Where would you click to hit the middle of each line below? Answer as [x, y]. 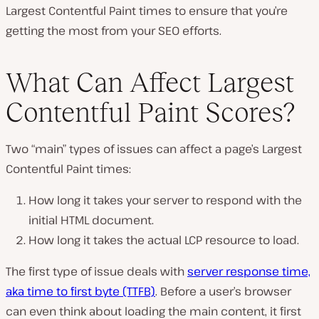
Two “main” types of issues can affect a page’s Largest [154, 149]
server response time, [249, 272]
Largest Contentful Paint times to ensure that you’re [147, 10]
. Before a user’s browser [223, 292]
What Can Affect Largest [150, 83]
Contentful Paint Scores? [150, 113]
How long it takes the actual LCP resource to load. [164, 240]
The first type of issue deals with [96, 272]
